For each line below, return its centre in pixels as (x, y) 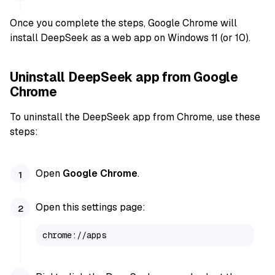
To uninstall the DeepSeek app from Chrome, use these (135, 117)
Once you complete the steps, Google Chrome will (123, 23)
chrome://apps (75, 235)
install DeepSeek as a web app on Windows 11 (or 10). (130, 37)
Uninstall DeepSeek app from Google (124, 77)
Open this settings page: (91, 207)
